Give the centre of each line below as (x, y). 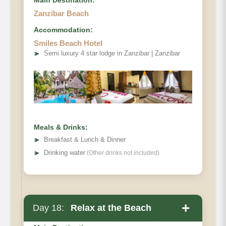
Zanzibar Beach (61, 14)
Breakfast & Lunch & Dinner (85, 140)
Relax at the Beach (110, 208)
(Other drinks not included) (122, 153)
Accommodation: (63, 30)
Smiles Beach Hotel (68, 43)
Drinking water (65, 153)
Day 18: (48, 208)
